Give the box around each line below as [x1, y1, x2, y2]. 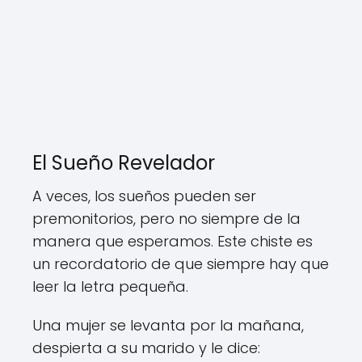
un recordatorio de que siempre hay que [32, 253, 329, 274]
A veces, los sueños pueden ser [32, 185, 256, 206]
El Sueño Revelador [32, 149, 215, 176]
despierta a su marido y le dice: [32, 337, 260, 358]
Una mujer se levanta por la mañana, [32, 314, 304, 335]
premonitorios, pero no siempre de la [32, 208, 301, 229]
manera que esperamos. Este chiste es [32, 230, 313, 251]
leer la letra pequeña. [32, 276, 188, 297]
